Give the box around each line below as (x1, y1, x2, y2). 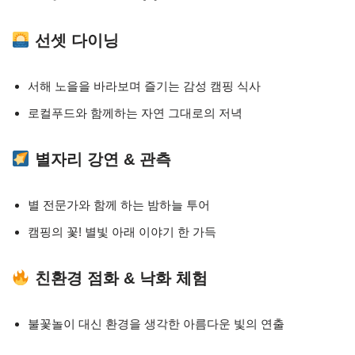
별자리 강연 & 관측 (34, 151, 171, 168)
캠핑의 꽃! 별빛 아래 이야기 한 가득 (28, 225, 216, 239)
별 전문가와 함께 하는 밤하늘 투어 (28, 198, 210, 212)
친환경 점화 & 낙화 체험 (34, 269, 208, 287)
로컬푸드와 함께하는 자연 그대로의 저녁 (28, 106, 242, 120)
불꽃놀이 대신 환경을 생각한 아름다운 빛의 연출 (28, 317, 284, 330)
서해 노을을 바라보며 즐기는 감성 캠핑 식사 (28, 79, 261, 93)
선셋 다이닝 (34, 32, 119, 49)
